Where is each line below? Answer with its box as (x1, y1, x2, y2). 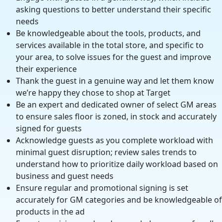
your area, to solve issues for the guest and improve (16, 52, 211, 62)
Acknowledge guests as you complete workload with (16, 135, 213, 146)
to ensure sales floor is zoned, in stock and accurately (16, 111, 217, 122)
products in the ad (16, 206, 85, 217)
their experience (16, 63, 77, 74)
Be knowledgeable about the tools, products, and (16, 28, 201, 39)
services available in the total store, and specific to (16, 40, 204, 51)
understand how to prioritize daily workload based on (16, 159, 218, 169)
